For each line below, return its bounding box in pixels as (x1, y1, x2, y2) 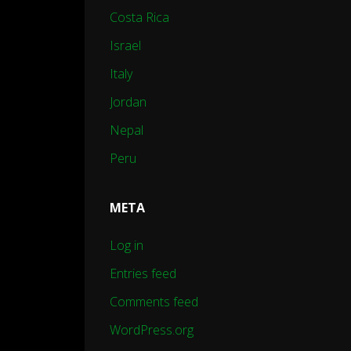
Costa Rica (110, 9, 169, 27)
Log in (110, 237, 143, 255)
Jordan (110, 93, 147, 111)
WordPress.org (110, 321, 194, 339)
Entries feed (110, 265, 176, 283)
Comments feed (110, 293, 198, 311)
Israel (110, 37, 141, 55)
